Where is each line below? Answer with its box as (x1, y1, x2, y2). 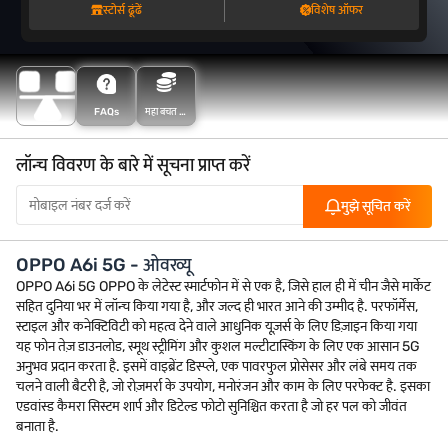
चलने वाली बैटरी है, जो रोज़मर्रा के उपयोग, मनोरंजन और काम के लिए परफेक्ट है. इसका (16, 378, 430, 395)
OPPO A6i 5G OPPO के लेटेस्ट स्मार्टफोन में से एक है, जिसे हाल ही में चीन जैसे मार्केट (16, 278, 431, 295)
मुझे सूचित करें (340, 198, 411, 215)
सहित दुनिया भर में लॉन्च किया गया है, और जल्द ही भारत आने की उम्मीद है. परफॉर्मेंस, (16, 298, 418, 315)
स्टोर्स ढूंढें (102, 3, 142, 17)
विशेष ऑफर (311, 3, 364, 17)
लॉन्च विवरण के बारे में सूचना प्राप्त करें (16, 154, 250, 176)
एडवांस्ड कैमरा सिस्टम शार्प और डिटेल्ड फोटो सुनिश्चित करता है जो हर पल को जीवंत (16, 398, 407, 415)
